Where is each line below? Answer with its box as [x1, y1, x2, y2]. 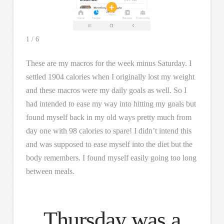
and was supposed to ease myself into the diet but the [25, 139, 192, 148]
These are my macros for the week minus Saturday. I [25, 58, 191, 67]
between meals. [25, 166, 74, 175]
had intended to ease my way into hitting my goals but [25, 99, 196, 108]
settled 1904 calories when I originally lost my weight [25, 72, 194, 81]
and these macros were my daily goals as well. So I [25, 85, 186, 94]
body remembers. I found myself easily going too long [25, 153, 196, 162]
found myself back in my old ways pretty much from [25, 112, 191, 121]
